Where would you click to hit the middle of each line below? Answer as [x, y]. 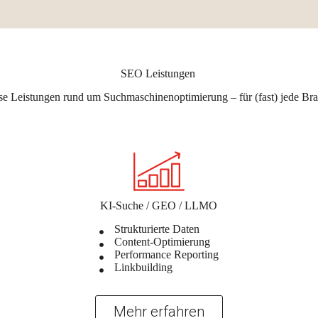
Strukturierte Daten [157, 229]
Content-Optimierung [162, 241]
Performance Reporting [166, 254]
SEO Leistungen [159, 74]
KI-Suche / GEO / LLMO [159, 205]
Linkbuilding [143, 267]
